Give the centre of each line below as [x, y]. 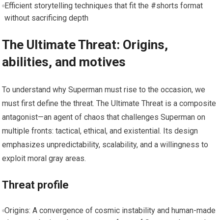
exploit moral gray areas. [44, 158]
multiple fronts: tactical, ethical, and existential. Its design [100, 131]
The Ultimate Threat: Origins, [85, 44]
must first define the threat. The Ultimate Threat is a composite [109, 103]
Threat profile [36, 185]
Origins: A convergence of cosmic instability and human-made [110, 210]
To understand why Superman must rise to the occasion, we [104, 89]
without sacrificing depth [46, 18]
